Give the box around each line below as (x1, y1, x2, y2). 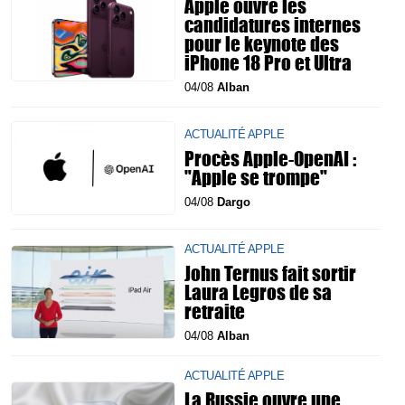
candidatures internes (184, 10, 361, 40)
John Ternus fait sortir (184, 258, 356, 287)
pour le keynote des (184, 29, 339, 59)
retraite (184, 296, 245, 325)
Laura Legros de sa (184, 277, 332, 306)
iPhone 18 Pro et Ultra (184, 48, 352, 78)
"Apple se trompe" (184, 162, 327, 192)
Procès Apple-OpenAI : (184, 143, 356, 173)
